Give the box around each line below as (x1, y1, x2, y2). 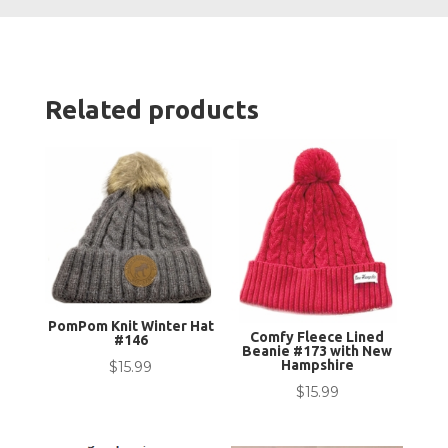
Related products (44, 94, 259, 124)
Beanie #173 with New (242, 343, 393, 360)
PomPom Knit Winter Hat (47, 318, 214, 335)
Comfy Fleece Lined (250, 329, 385, 346)
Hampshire (280, 357, 354, 374)
